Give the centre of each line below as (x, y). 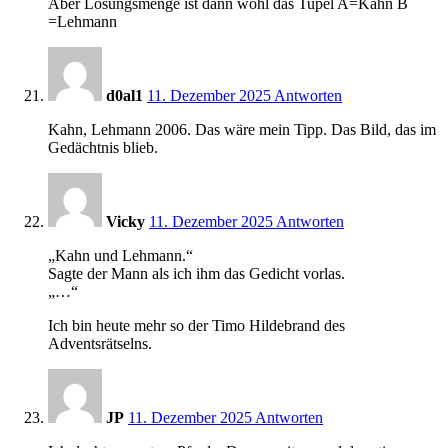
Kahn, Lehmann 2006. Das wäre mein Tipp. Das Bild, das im (242, 129)
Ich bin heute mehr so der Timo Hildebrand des (196, 325)
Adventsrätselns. (100, 343)
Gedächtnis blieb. (103, 147)
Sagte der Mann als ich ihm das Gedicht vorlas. (196, 273)
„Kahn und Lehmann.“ (120, 255)
